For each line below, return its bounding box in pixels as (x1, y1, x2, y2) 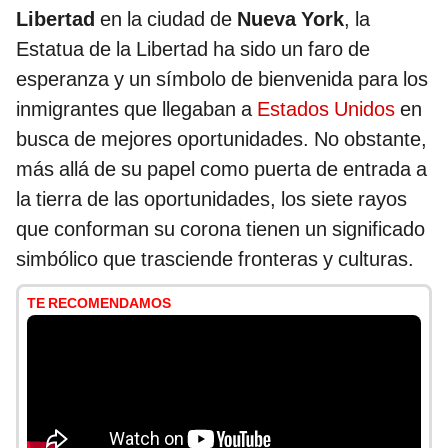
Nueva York (237, 7, 344, 32)
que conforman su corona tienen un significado (16, 217, 425, 242)
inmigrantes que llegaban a (16, 97, 252, 122)
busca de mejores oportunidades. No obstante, (16, 127, 427, 152)
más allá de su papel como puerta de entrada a (16, 157, 427, 182)
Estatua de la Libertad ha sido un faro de (16, 37, 370, 62)
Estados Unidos (252, 97, 395, 122)
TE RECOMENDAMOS (27, 295, 171, 312)
